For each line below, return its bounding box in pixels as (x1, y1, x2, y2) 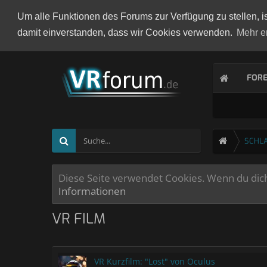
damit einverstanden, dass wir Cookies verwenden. (17, 27, 235, 38)
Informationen (58, 184, 126, 198)
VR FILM (52, 209, 105, 228)
